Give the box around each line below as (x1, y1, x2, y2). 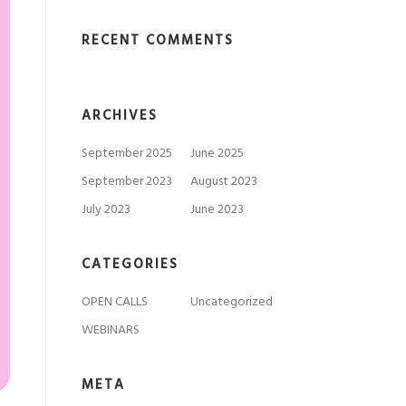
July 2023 (82, 199, 130, 220)
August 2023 (190, 171, 257, 192)
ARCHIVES (82, 105, 158, 127)
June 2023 (190, 199, 244, 220)
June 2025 (190, 143, 244, 164)
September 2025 (82, 143, 172, 164)
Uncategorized (190, 292, 273, 313)
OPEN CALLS (82, 292, 148, 313)
